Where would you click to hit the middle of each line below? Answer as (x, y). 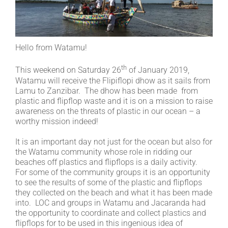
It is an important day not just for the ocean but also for (114, 141)
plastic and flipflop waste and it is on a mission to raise (114, 101)
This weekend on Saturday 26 (68, 70)
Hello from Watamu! (51, 48)
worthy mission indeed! (57, 121)
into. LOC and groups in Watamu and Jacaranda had (110, 203)
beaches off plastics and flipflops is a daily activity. (107, 162)
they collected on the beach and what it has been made (114, 192)
